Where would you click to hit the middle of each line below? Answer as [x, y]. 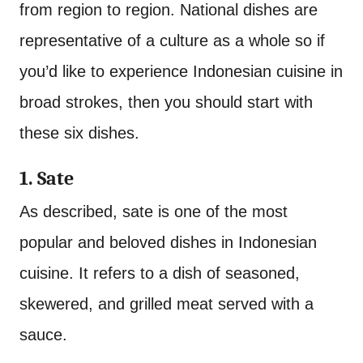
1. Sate [47, 178]
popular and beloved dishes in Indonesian [168, 242]
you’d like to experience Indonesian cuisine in [181, 71]
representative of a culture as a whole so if [172, 41]
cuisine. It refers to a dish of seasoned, [160, 273]
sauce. [43, 335]
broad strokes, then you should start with [166, 102]
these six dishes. [79, 133]
